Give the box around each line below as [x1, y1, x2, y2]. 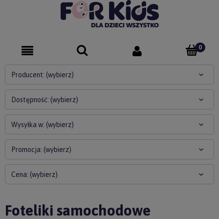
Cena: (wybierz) [11, 171, 58, 178]
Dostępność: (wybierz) [11, 96, 78, 104]
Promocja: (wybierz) [11, 146, 71, 153]
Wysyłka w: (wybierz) [11, 121, 74, 129]
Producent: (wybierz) [11, 71, 74, 79]
